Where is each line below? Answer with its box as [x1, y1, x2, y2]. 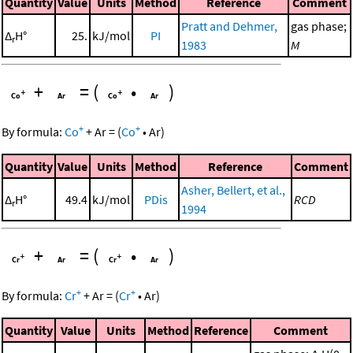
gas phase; [291, 18, 347, 35]
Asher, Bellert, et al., [181, 182, 285, 199]
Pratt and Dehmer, [181, 18, 277, 35]
